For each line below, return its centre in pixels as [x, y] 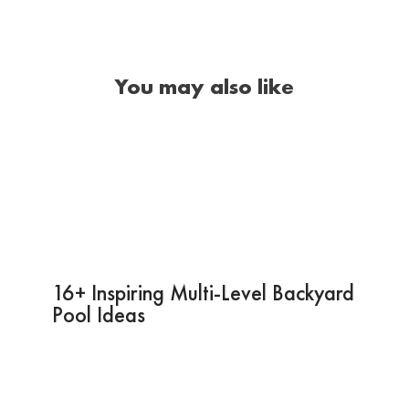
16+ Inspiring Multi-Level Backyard [203, 292]
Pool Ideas [98, 314]
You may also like [204, 86]
